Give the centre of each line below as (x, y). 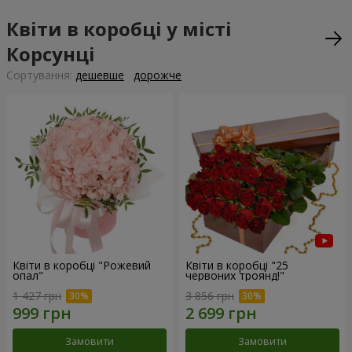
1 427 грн (37, 296)
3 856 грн (210, 296)
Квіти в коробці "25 (237, 266)
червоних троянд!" (235, 276)
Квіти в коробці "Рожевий (82, 266)
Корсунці (51, 54)
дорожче (158, 75)
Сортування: (41, 75)
